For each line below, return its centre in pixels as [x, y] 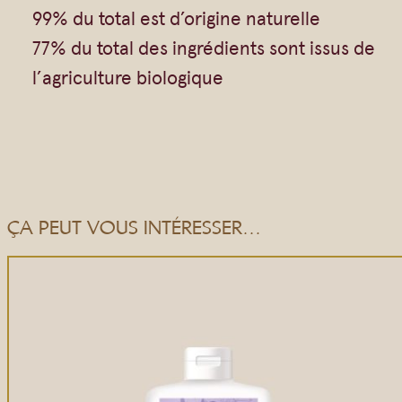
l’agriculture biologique [128, 76]
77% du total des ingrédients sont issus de [204, 46]
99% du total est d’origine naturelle [177, 17]
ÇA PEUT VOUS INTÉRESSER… [134, 227]
